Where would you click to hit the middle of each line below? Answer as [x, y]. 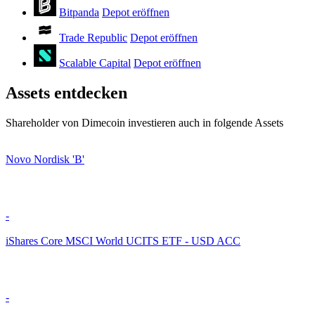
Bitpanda [79, 13]
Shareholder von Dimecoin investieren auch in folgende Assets [144, 123]
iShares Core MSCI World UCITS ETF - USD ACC [123, 241]
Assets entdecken [66, 93]
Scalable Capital [95, 63]
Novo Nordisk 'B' [45, 160]
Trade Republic [93, 38]
